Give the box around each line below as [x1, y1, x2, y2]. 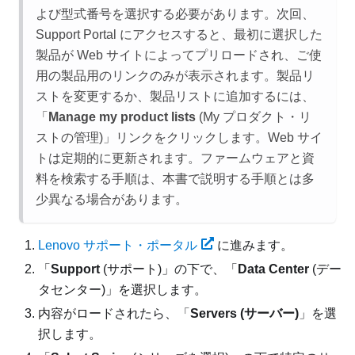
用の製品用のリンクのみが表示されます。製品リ [36, 68, 315, 82]
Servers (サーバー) [190, 306, 299, 320]
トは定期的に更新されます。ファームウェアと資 [36, 151, 315, 165]
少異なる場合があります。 [36, 192, 188, 206]
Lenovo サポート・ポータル [38, 238, 197, 252]
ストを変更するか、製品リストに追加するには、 [36, 89, 315, 103]
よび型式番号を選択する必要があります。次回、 [36, 6, 315, 21]
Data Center [238, 261, 309, 276]
